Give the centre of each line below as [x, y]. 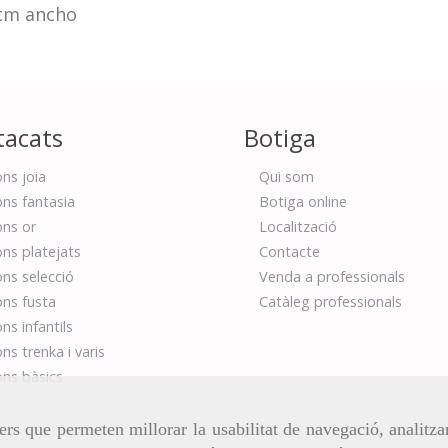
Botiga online [303, 201]
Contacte [289, 251]
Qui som [286, 176]
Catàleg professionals [330, 301]
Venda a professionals [332, 276]
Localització [298, 226]
